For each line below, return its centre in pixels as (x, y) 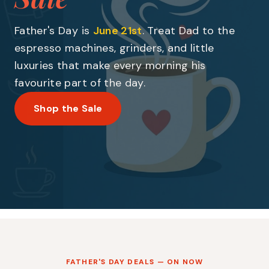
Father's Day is (54, 31)
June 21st (117, 31)
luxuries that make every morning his (110, 66)
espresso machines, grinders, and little (114, 48)
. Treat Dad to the (189, 31)
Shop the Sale (68, 109)
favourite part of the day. (80, 83)
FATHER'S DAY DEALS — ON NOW (134, 262)
